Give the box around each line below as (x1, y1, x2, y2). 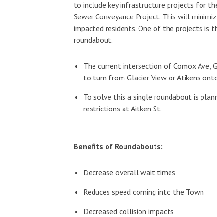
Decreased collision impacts (83, 206, 176, 216)
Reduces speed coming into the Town (83, 186, 204, 197)
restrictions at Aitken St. (83, 103, 166, 113)
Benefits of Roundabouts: (74, 141, 163, 151)
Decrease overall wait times (83, 167, 178, 177)
